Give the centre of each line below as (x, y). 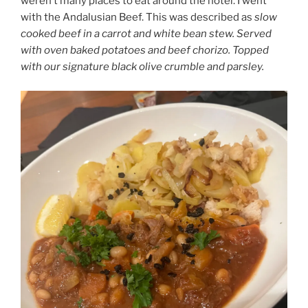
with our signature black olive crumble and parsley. (142, 67)
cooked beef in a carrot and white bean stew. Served (146, 34)
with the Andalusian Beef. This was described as (137, 18)
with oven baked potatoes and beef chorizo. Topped (145, 51)
